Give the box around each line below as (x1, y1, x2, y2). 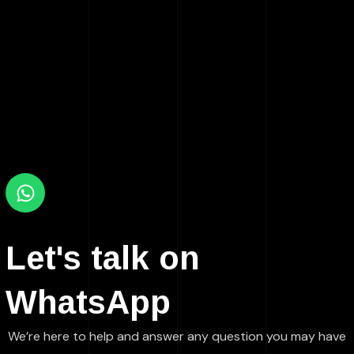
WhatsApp (6, 284, 171, 322)
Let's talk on (6, 239, 201, 277)
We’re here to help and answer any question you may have (8, 328, 346, 345)
